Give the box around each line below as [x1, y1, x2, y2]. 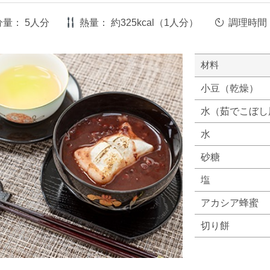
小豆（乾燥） [201, 83, 259, 93]
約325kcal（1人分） [111, 17, 199, 28]
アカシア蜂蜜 [201, 198, 259, 208]
